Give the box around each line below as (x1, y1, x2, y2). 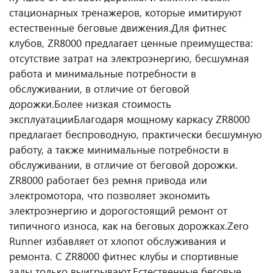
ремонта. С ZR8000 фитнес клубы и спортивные (9, 249, 238, 263)
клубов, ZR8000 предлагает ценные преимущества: (9, 36, 253, 49)
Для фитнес (171, 21, 227, 34)
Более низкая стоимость (54, 97, 171, 110)
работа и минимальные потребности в (9, 66, 196, 80)
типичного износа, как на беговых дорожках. (9, 219, 227, 232)
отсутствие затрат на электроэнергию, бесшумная (9, 51, 249, 65)
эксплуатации (9, 112, 74, 126)
